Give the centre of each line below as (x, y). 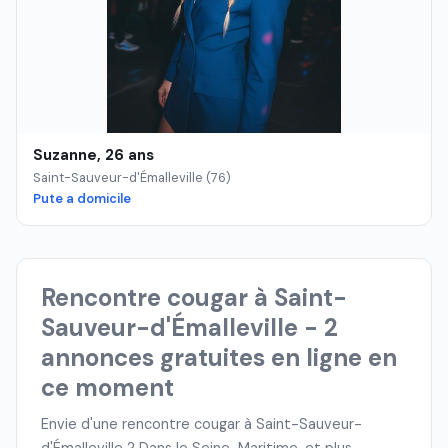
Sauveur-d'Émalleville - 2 (189, 327)
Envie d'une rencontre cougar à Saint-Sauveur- (201, 424)
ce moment (107, 387)
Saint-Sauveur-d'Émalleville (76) (132, 177)
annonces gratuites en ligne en (219, 357)
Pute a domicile (82, 199)
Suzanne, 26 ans (93, 155)
